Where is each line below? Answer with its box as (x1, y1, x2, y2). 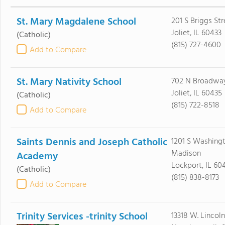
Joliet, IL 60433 (171, 27, 221, 40)
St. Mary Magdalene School (16, 14, 136, 30)
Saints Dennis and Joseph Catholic (16, 135, 167, 151)
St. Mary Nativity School (16, 74, 122, 90)
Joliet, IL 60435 (171, 87, 222, 100)
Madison (171, 147, 201, 160)
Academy (16, 149, 58, 165)
